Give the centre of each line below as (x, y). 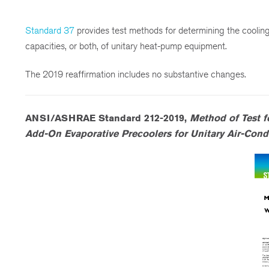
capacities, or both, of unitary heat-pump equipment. (126, 46)
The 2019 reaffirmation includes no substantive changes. (136, 74)
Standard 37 (50, 31)
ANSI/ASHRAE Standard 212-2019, (107, 118)
